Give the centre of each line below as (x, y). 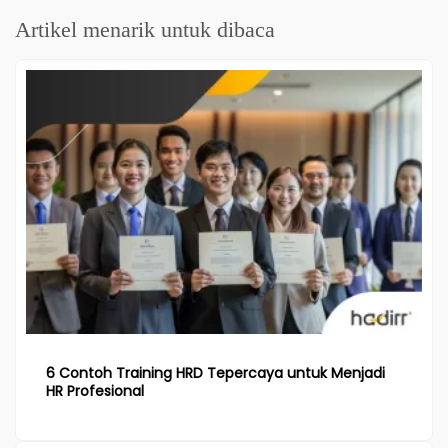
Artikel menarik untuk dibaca (145, 29)
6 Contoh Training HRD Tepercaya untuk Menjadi (215, 372)
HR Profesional (95, 390)
